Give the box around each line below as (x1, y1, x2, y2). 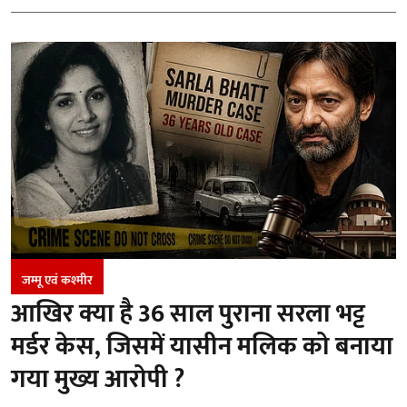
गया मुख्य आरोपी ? (11, 357, 184, 401)
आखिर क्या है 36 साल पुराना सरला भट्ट (11, 292, 365, 335)
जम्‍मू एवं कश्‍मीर (22, 269, 93, 291)
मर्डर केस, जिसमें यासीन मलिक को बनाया (11, 324, 393, 368)
